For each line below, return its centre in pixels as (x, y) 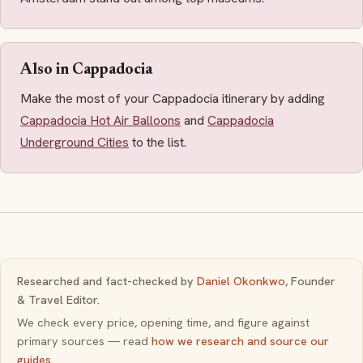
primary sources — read (84, 342)
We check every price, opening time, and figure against (163, 323)
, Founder (310, 281)
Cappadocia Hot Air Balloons (100, 120)
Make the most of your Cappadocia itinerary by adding (173, 98)
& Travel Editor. (58, 299)
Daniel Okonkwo (241, 281)
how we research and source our (240, 342)
